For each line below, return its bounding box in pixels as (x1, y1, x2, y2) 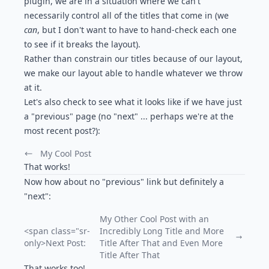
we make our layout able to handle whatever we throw (24, 67, 243, 79)
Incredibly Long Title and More (99, 225, 224, 237)
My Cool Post (40, 148, 92, 159)
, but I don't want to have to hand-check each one (37, 24, 237, 35)
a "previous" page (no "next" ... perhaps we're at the (24, 110, 234, 122)
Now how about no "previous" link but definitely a (24, 176, 224, 187)
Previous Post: (23, 153, 79, 165)
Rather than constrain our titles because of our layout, (24, 53, 243, 64)
